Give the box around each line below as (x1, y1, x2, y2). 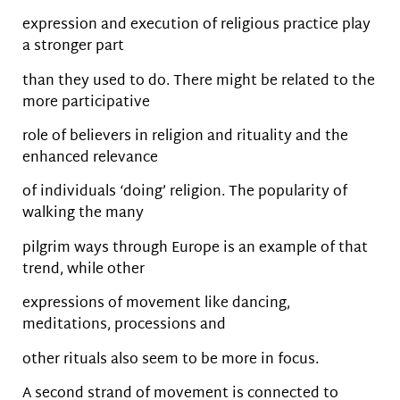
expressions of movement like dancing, (22, 291, 290, 318)
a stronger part (22, 34, 124, 61)
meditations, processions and (22, 312, 226, 339)
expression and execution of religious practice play (22, 12, 371, 39)
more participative (22, 89, 150, 116)
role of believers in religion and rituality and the (22, 124, 348, 151)
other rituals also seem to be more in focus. (22, 346, 319, 373)
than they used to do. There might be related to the (22, 68, 375, 95)
